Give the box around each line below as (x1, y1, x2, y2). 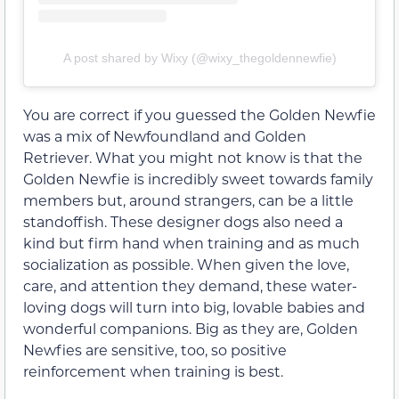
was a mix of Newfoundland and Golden (23, 126, 306, 146)
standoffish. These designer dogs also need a (23, 212, 343, 232)
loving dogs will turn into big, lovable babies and (23, 297, 365, 317)
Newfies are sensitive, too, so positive (23, 340, 287, 360)
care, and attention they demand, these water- (23, 276, 357, 296)
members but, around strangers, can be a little (23, 191, 354, 210)
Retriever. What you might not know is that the (23, 148, 362, 167)
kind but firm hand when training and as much (23, 233, 360, 253)
